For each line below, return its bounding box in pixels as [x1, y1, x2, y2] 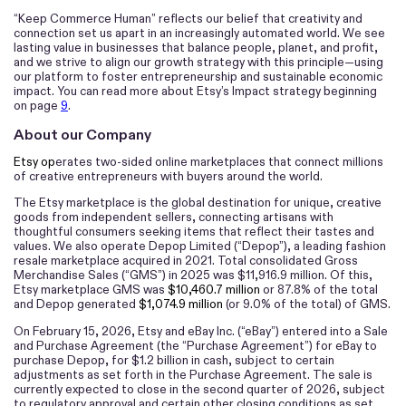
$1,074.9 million [139, 296, 223, 313]
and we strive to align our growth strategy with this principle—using [14, 54, 383, 71]
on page [14, 98, 61, 114]
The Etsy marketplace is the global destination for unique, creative [14, 195, 382, 211]
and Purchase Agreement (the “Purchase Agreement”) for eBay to [14, 337, 377, 353]
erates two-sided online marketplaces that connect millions [55, 154, 383, 169]
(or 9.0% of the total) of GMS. [223, 296, 391, 313]
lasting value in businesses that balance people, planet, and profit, [14, 40, 378, 56]
